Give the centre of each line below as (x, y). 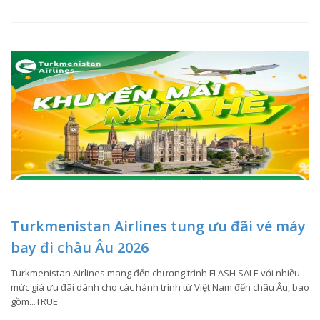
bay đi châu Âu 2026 (80, 247)
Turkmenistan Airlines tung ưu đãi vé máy (158, 226)
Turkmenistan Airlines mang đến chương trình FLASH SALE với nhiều (155, 272)
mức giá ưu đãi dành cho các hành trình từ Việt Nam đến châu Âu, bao (160, 287)
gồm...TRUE (34, 301)
